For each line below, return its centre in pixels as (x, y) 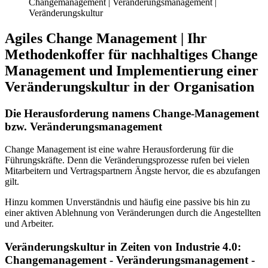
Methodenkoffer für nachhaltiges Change (131, 54)
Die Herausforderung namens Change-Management (132, 113)
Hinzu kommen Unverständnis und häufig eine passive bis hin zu (127, 202)
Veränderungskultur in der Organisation (130, 86)
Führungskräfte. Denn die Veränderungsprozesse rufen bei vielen (127, 160)
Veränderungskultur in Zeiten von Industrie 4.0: (123, 247)
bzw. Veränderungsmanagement (83, 126)
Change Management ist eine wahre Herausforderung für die (119, 150)
